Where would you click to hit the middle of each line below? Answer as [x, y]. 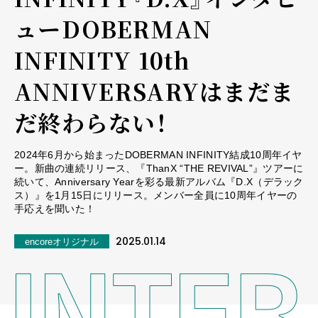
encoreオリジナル [62, 241]
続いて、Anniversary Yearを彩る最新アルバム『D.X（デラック [159, 181]
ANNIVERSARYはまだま [154, 91]
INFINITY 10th [102, 59]
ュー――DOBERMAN [113, 28]
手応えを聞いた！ [55, 208]
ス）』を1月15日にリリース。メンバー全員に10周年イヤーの [156, 195]
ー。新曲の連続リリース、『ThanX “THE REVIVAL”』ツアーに [159, 168]
